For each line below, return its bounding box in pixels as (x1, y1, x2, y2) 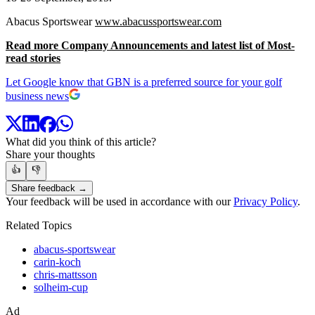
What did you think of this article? (6, 136, 156, 148)
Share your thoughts (6, 148, 95, 161)
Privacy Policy (233, 195, 297, 208)
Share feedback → (11, 183, 87, 194)
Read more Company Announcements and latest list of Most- (6, 39, 295, 51)
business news (6, 89, 69, 102)
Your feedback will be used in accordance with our (6, 195, 233, 208)
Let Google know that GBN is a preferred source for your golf (6, 75, 282, 88)
